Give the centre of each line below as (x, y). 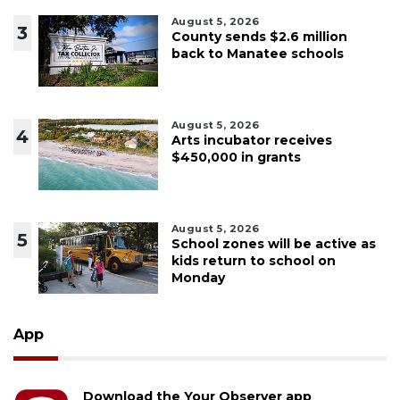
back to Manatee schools (257, 54)
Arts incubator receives (251, 141)
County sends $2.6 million (259, 37)
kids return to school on (253, 261)
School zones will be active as (273, 244)
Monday (198, 278)
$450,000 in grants (236, 158)
